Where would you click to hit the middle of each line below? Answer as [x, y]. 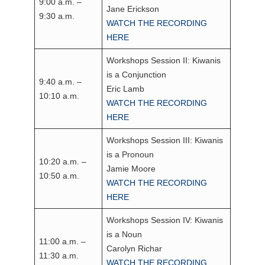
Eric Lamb [126, 89]
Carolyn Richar [135, 249]
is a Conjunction [137, 75]
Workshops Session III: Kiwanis [165, 140]
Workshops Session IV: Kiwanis [165, 220]
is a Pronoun [130, 155]
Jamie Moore [131, 169]
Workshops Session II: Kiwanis [164, 61]
